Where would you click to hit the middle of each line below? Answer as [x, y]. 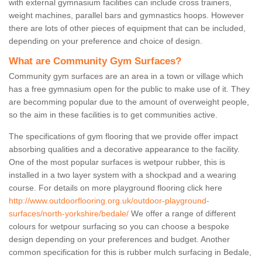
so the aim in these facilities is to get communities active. [113, 115]
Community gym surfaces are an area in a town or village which [126, 76]
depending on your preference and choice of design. [106, 41]
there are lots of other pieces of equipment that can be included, [127, 28]
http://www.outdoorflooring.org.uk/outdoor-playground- [109, 201]
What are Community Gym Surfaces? [95, 61]
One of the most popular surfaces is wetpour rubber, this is [117, 162]
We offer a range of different [182, 214]
